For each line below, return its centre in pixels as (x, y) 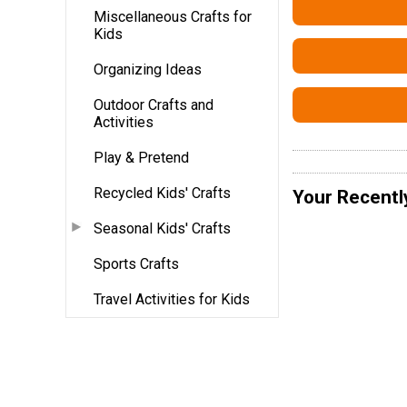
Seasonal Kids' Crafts (162, 228)
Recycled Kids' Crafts (162, 193)
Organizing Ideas (148, 69)
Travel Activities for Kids (172, 299)
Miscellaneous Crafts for (173, 16)
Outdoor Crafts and (154, 104)
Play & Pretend (141, 157)
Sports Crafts (136, 263)
